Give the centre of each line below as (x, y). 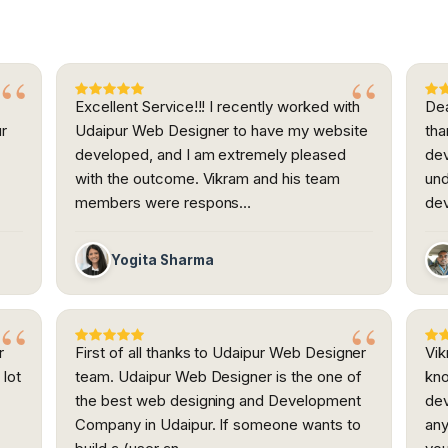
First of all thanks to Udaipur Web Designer (221, 353)
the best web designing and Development (218, 401)
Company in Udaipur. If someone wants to (218, 425)
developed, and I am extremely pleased (210, 155)
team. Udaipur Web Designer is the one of (218, 377)
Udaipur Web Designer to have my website (221, 131)
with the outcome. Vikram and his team (207, 179)
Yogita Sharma (162, 259)
